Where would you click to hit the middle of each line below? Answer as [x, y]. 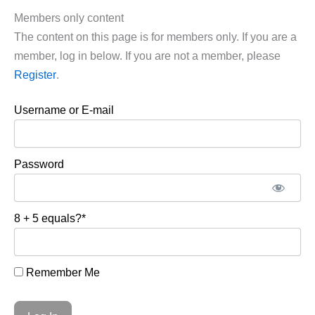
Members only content [69, 17]
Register [35, 74]
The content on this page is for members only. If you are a [155, 36]
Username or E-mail [64, 109]
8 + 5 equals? [48, 218]
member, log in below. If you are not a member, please [147, 55]
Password [39, 163]
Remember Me [62, 272]
